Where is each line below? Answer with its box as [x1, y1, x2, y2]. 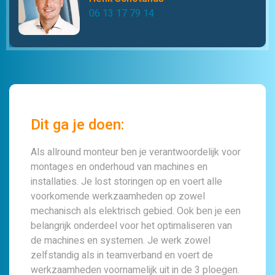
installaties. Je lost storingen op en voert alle [31, 174, 222, 189]
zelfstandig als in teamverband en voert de [31, 247, 213, 263]
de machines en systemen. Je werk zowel [31, 233, 211, 248]
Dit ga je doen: [31, 114, 125, 136]
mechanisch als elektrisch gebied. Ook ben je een [31, 203, 241, 219]
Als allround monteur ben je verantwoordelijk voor [31, 144, 241, 160]
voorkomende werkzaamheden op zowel [31, 188, 205, 204]
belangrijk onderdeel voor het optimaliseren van [31, 218, 232, 233]
